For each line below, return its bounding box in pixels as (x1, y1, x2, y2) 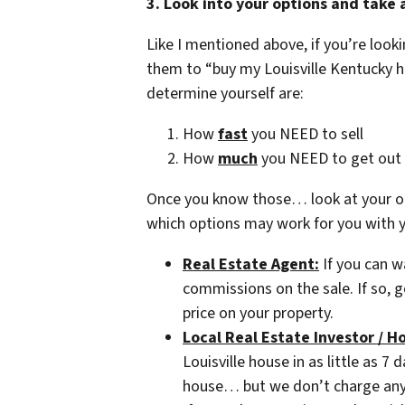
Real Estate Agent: (183, 253, 319, 277)
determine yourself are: (146, 82, 304, 106)
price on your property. (183, 302, 334, 325)
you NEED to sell (248, 123, 363, 146)
